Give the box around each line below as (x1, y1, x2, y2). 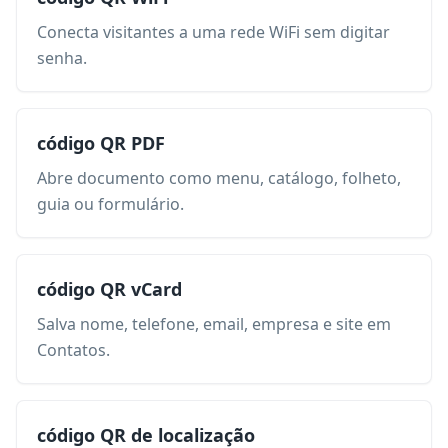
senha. (37, 47, 87, 69)
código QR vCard (37, 277, 182, 301)
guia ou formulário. (37, 193, 184, 215)
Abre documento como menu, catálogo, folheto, (37, 167, 401, 189)
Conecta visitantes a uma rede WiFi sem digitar (37, 21, 390, 43)
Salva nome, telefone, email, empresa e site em (37, 313, 391, 335)
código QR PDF (37, 131, 165, 155)
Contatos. (37, 339, 110, 361)
